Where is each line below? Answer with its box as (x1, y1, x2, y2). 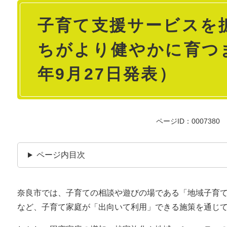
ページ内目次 (36, 150, 85, 160)
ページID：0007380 (156, 117, 220, 126)
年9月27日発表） (37, 65, 177, 83)
